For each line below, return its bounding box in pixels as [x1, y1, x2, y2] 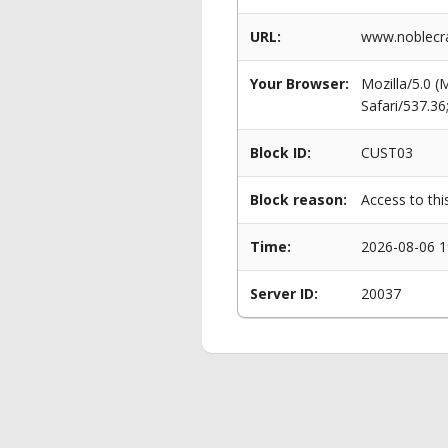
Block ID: [250, 143, 311, 162]
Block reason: [250, 190, 347, 209]
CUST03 [361, 143, 413, 162]
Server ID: [250, 284, 318, 303]
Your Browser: [250, 74, 349, 93]
